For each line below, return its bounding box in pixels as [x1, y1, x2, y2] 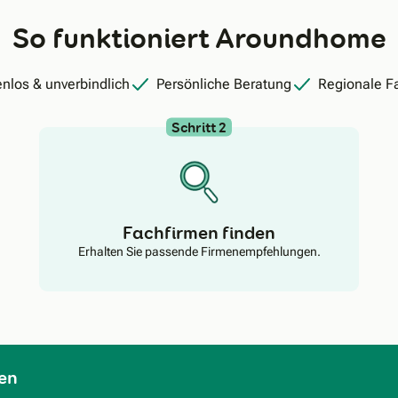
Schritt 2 [171, 117, 227, 137]
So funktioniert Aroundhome [12, 20, 386, 57]
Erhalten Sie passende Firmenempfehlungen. [77, 243, 321, 259]
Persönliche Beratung [156, 75, 291, 92]
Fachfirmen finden [123, 220, 275, 244]
